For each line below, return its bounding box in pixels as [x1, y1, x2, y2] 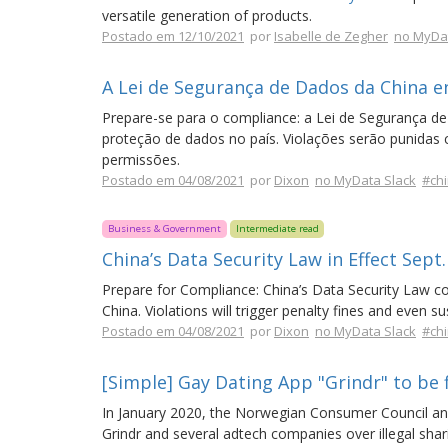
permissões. [102, 150, 180, 169]
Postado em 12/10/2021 [102, 27, 244, 45]
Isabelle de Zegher [274, 27, 388, 45]
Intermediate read [235, 222, 319, 235]
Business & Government [107, 222, 221, 235]
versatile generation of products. [102, 6, 312, 25]
